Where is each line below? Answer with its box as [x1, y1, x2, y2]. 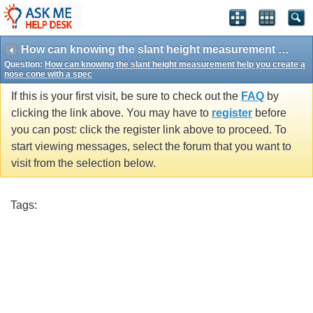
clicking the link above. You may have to [11, 107, 212, 119]
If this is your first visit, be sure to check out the [11, 90, 241, 103]
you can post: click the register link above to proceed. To [11, 124, 286, 136]
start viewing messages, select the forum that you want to [11, 140, 291, 153]
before [252, 107, 286, 119]
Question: [4, 59, 45, 69]
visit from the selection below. [11, 157, 156, 170]
